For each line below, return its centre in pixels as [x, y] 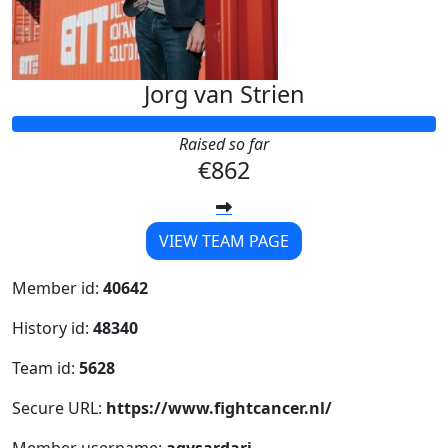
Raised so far [224, 144]
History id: [52, 328]
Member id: [57, 288]
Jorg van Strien [224, 94]
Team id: [45, 368]
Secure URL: [59, 408]
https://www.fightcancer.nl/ [219, 408]
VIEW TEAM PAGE [224, 241]
